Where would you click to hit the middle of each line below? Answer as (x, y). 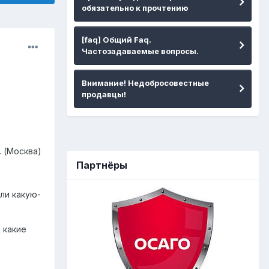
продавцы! (104, 94)
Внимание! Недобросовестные (145, 83)
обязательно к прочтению (135, 8)
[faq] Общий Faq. (116, 39)
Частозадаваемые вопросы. (140, 51)
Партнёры (102, 165)
